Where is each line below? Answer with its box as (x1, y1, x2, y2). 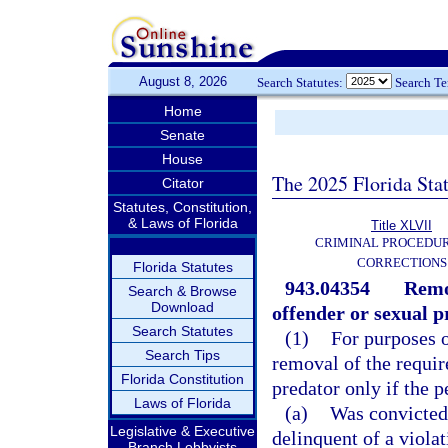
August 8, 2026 (138, 74, 227, 89)
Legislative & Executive (110, 423, 255, 439)
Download (151, 299, 214, 315)
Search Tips (145, 347, 220, 363)
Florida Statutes (132, 259, 233, 275)
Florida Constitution (121, 371, 244, 387)
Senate (160, 127, 205, 143)
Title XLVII (371, 218, 432, 233)
